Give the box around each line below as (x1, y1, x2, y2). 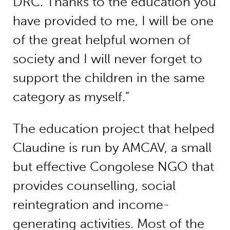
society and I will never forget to (12, 51, 202, 67)
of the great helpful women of (12, 32, 190, 48)
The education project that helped (12, 121, 215, 136)
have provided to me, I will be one (12, 13, 214, 29)
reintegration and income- (12, 197, 169, 212)
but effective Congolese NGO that (12, 159, 214, 174)
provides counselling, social (12, 178, 176, 193)
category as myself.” (12, 89, 129, 105)
